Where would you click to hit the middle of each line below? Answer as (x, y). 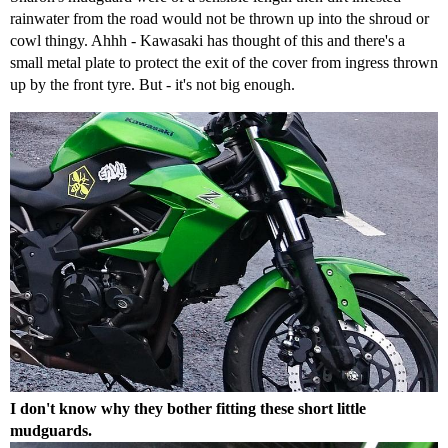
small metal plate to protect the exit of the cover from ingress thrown (224, 62)
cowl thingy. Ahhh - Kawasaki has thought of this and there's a (207, 40)
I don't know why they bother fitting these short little (188, 408)
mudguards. (51, 430)
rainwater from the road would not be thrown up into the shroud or (219, 18)
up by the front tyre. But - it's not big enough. (152, 84)
